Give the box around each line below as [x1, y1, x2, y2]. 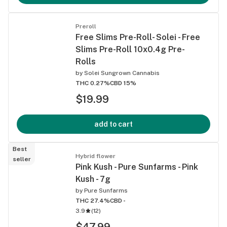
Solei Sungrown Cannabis [84, 69, 160, 77]
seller [13, 155, 31, 163]
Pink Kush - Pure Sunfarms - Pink [75, 162, 198, 172]
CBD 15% [110, 79, 136, 87]
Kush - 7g [75, 174, 110, 184]
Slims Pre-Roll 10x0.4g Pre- [75, 44, 185, 54]
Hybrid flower [75, 152, 116, 160]
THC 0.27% [75, 79, 110, 87]
